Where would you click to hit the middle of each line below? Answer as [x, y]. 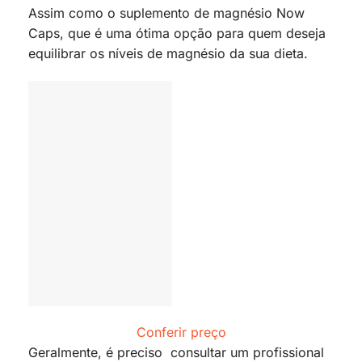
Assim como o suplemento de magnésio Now [166, 13]
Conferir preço [181, 333]
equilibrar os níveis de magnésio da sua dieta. [168, 53]
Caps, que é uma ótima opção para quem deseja [177, 33]
